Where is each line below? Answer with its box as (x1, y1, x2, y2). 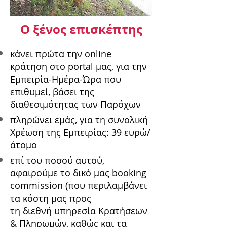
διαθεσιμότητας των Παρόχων (10, 98, 141, 111)
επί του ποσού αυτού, (10, 154, 104, 167)
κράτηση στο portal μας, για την (10, 60, 147, 73)
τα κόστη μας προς (10, 192, 91, 205)
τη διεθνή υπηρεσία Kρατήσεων (10, 205, 147, 217)
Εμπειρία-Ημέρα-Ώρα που (10, 73, 121, 86)
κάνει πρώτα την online (10, 48, 111, 60)
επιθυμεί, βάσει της (10, 86, 94, 98)
